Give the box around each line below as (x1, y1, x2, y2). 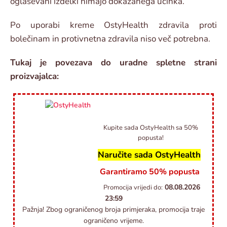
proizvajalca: (10, 70, 59, 83)
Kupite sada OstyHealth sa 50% (103, 123, 198, 133)
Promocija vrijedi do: (103, 183, 163, 193)
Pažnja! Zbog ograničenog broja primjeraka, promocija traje (22, 205, 205, 215)
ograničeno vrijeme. (83, 216, 144, 226)
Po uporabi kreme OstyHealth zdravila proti (10, 19, 217, 31)
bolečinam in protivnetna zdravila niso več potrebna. (10, 33, 210, 45)
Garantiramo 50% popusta (99, 166, 200, 178)
